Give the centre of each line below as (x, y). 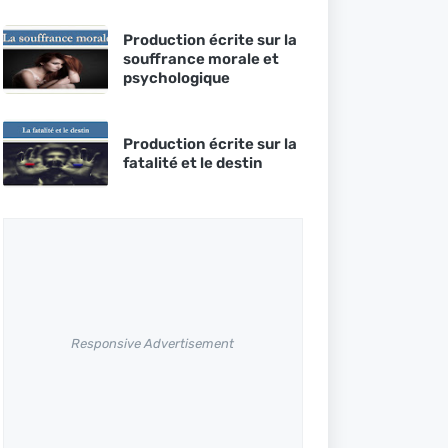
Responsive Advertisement (152, 343)
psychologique (176, 78)
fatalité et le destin (192, 162)
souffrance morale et (200, 59)
